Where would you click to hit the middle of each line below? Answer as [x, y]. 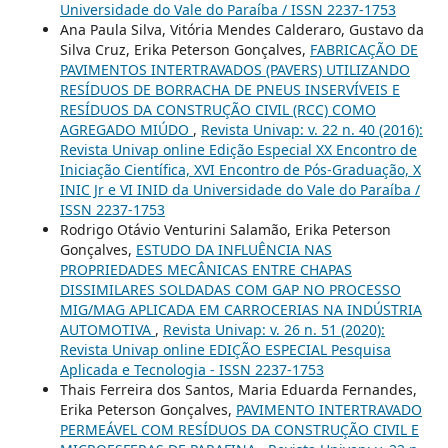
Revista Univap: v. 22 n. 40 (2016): [311, 130]
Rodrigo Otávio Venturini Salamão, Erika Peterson [225, 230]
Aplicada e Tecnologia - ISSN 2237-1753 [191, 370]
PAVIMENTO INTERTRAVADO [328, 410]
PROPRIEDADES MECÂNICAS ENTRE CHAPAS [205, 270]
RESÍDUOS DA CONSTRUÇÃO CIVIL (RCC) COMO [217, 110]
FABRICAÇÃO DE [363, 50]
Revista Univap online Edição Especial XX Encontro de [238, 150]
